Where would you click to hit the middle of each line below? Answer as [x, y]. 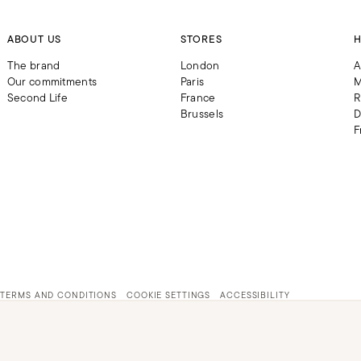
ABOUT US [34, 39]
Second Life [37, 98]
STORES [201, 39]
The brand [33, 66]
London [200, 66]
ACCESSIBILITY [255, 295]
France [198, 98]
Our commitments [52, 82]
